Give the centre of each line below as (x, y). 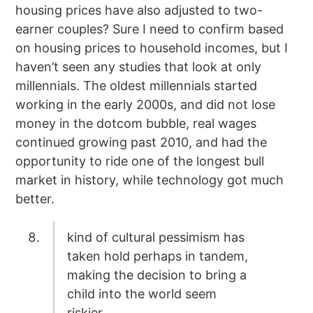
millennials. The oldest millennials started (137, 85)
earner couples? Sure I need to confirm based (150, 29)
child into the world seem (141, 294)
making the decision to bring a (156, 275)
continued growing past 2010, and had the (141, 142)
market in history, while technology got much (150, 180)
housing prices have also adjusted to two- (139, 10)
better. (35, 198)
